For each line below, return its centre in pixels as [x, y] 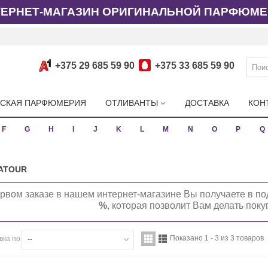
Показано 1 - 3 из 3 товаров [217, 238]
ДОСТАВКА [207, 103]
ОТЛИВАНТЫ [132, 103]
